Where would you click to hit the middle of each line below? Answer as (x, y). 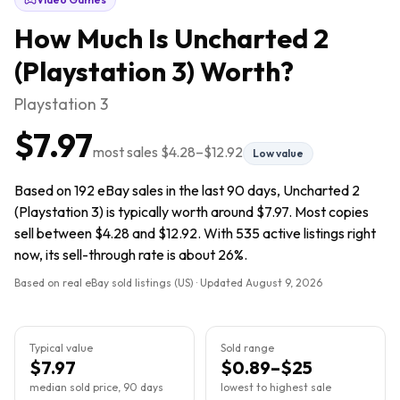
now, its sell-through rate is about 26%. (131, 254)
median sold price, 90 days (96, 387)
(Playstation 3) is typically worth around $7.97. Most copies (192, 212)
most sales (127, 152)
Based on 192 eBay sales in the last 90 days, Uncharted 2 (187, 190)
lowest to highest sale (276, 387)
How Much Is (94, 38)
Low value (278, 153)
